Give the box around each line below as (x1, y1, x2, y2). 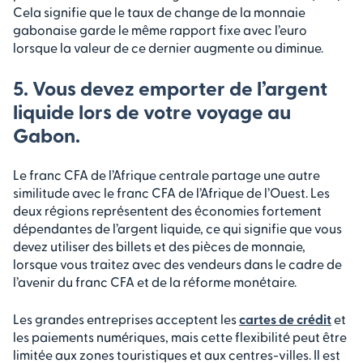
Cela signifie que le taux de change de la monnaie (13, 4, 305, 20)
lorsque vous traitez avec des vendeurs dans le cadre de (13, 256, 342, 272)
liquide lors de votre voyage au (13, 99, 291, 124)
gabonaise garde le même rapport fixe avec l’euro (13, 22, 307, 38)
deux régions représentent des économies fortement (13, 203, 322, 219)
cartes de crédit (239, 311, 331, 327)
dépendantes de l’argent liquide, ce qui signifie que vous (13, 220, 342, 237)
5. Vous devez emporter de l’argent (13, 75, 327, 100)
